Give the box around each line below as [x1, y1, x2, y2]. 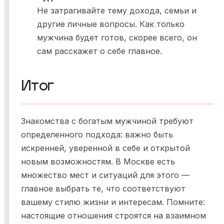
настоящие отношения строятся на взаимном [21, 210, 206, 221]
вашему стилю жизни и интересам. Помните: [21, 197, 205, 207]
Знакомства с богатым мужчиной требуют [21, 116, 193, 126]
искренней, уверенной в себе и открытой [21, 143, 190, 153]
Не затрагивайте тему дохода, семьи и [37, 5, 196, 16]
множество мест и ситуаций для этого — [21, 170, 189, 180]
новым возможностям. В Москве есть [21, 156, 175, 167]
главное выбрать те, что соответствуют [21, 183, 185, 194]
